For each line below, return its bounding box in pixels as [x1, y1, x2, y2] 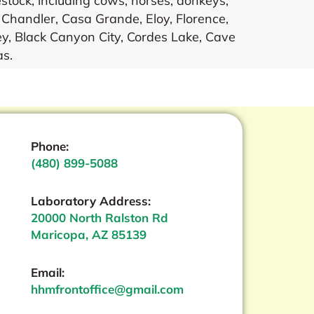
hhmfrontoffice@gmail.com [30, 281, 184, 296]
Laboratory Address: [30, 193, 151, 208]
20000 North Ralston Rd [30, 210, 168, 225]
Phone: [30, 139, 69, 153]
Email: [30, 264, 64, 280]
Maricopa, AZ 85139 [30, 226, 146, 242]
